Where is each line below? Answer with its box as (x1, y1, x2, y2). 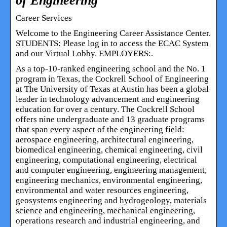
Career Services (16, 13, 72, 23)
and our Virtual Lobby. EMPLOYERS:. (16, 48, 153, 58)
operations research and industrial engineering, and (16, 215, 200, 225)
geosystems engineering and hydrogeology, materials (16, 195, 207, 205)
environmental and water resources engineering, (16, 185, 188, 195)
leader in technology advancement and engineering (16, 94, 200, 104)
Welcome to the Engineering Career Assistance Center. (16, 28, 211, 38)
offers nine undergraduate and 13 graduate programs (16, 114, 205, 124)
